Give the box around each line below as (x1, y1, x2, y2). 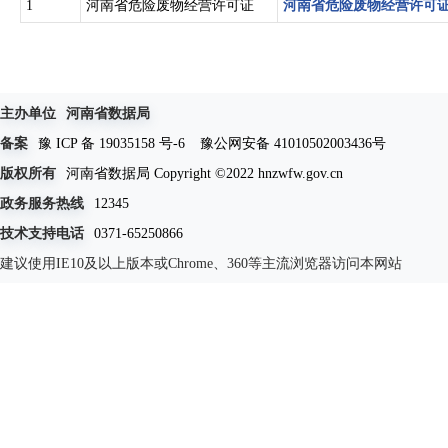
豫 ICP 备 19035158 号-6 (38, 135, 185, 151)
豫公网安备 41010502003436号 (200, 135, 386, 151)
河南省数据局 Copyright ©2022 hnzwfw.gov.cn (66, 165, 343, 181)
